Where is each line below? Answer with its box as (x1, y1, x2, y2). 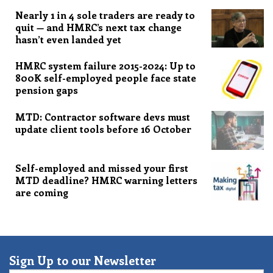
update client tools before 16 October (15, 122, 191, 135)
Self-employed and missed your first (15, 161, 188, 174)
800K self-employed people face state (15, 71, 196, 85)
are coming (15, 185, 68, 199)
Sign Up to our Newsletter (9, 252, 156, 268)
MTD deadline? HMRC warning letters (15, 173, 197, 186)
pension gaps (15, 83, 78, 97)
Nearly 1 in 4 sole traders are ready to (15, 8, 195, 21)
